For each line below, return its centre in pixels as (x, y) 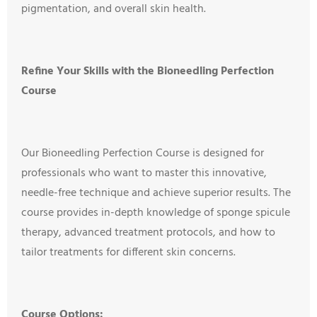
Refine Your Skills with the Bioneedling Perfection (148, 71)
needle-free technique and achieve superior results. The (156, 193)
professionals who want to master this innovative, (144, 173)
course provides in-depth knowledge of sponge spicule (156, 213)
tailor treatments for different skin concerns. (128, 253)
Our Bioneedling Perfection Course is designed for (143, 154)
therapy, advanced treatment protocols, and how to (148, 233)
